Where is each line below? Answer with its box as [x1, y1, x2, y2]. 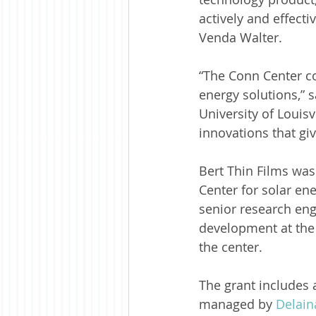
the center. [199, 238, 262, 255]
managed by [199, 296, 276, 312]
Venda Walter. [199, 29, 282, 46]
